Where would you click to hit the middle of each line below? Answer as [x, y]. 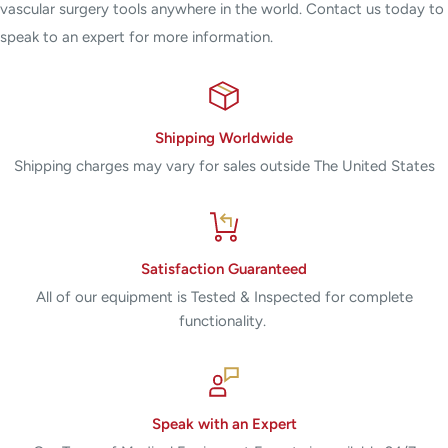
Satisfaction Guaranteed [224, 269]
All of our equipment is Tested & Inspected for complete [224, 297]
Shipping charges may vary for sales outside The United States [224, 166]
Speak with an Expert [224, 424]
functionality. [224, 321]
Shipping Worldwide [224, 138]
